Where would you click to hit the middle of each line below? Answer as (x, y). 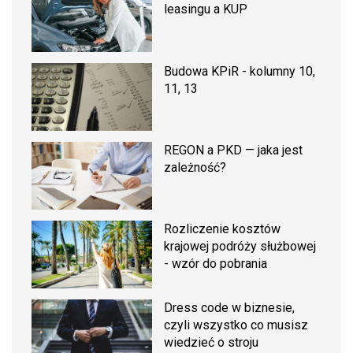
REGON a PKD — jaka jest (234, 150)
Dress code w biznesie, (230, 308)
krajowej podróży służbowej (240, 247)
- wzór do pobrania (216, 264)
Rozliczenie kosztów (223, 229)
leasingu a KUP (206, 9)
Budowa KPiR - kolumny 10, (240, 71)
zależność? (195, 167)
